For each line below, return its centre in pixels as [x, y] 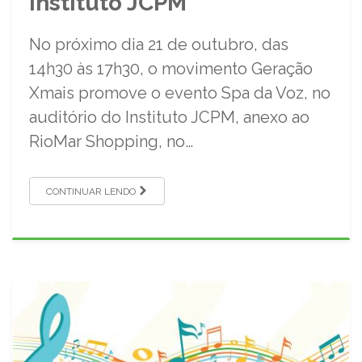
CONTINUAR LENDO [92, 191]
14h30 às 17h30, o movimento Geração [171, 68]
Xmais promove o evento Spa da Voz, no [180, 93]
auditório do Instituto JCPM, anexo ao [169, 117]
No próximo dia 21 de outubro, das [159, 44]
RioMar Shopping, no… [111, 141]
